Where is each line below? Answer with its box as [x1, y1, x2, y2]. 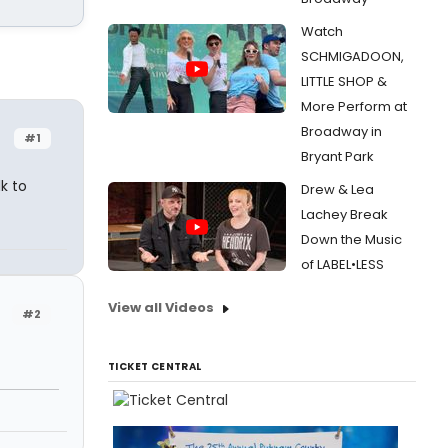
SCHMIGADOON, [301, 47, 404, 66]
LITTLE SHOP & [301, 72, 387, 91]
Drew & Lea [301, 180, 374, 199]
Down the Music [301, 230, 402, 249]
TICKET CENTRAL [108, 359, 202, 374]
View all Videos [108, 298, 214, 317]
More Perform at [301, 97, 407, 116]
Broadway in [301, 122, 382, 141]
